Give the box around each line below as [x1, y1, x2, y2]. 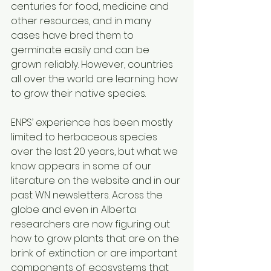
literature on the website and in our [11, 174, 183, 188]
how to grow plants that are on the [11, 232, 181, 246]
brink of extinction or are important [11, 246, 180, 260]
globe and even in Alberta [11, 203, 139, 217]
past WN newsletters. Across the [11, 188, 165, 202]
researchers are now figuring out [11, 217, 172, 231]
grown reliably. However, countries [11, 57, 175, 71]
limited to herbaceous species [11, 130, 160, 144]
